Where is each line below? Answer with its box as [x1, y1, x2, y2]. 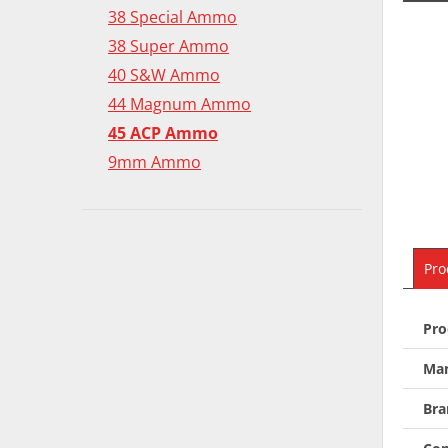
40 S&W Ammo [108, 63, 220, 86]
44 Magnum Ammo [108, 92, 251, 115]
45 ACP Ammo [108, 121, 218, 144]
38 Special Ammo [108, 5, 237, 28]
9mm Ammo [108, 150, 201, 173]
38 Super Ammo [108, 34, 229, 57]
